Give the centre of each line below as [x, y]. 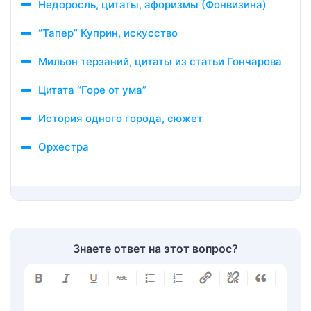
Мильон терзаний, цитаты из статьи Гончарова [160, 61]
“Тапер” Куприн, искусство [108, 33]
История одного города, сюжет [120, 118]
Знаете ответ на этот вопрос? [155, 249]
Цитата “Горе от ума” [92, 90]
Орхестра [64, 147]
